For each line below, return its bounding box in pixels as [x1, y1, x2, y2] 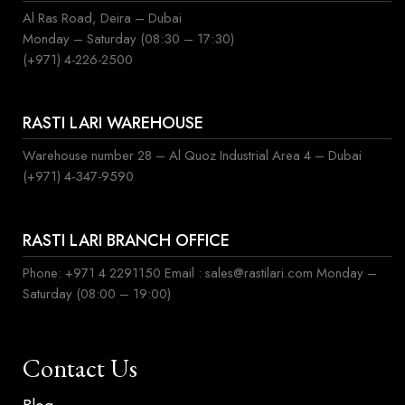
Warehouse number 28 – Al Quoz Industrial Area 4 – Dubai [23, 146, 362, 166]
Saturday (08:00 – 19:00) [23, 283, 171, 304]
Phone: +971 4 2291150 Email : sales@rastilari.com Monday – [23, 262, 377, 283]
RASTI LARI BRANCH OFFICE [23, 228, 230, 252]
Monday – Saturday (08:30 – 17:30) [23, 28, 234, 49]
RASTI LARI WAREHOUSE [23, 111, 203, 136]
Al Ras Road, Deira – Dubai [23, 7, 182, 28]
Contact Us [23, 352, 137, 385]
